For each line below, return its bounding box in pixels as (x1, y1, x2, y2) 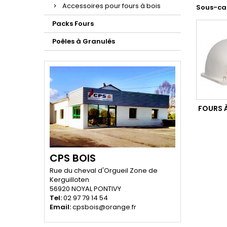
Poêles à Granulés (52, 36, 115, 46)
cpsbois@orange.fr (72, 202, 136, 212)
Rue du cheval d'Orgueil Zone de (50, 166, 158, 176)
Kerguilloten (50, 175, 89, 185)
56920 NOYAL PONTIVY (50, 184, 121, 194)
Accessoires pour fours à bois (62, 1, 161, 11)
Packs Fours (52, 19, 94, 28)
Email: (50, 202, 72, 212)
